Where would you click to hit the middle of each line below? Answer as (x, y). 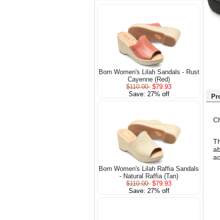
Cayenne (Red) (149, 79)
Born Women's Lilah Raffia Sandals (149, 168)
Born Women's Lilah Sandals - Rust (149, 72)
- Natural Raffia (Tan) (149, 176)
